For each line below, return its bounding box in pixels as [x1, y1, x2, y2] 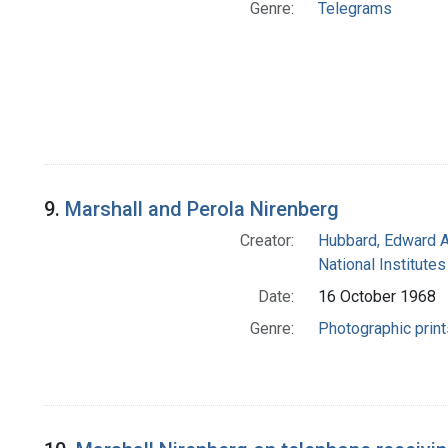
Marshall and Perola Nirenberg [65, 196, 339, 221]
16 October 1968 [317, 286, 436, 306]
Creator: [239, 230, 294, 250]
